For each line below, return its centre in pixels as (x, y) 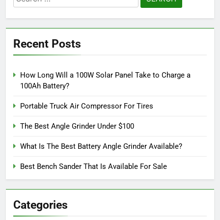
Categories (41, 205)
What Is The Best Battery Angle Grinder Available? (101, 147)
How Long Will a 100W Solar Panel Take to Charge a (105, 75)
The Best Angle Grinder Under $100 (77, 126)
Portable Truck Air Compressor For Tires (87, 106)
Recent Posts (47, 44)
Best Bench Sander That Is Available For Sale (94, 167)
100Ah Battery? (45, 86)
